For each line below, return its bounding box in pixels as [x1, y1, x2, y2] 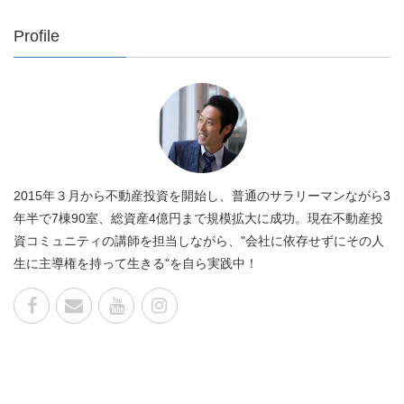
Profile [14, 27, 60, 46]
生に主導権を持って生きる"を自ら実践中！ [14, 255, 258, 271]
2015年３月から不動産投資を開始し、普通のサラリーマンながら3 [14, 188, 390, 203]
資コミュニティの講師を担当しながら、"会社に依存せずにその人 [14, 233, 384, 248]
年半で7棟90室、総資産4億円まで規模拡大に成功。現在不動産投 [14, 210, 383, 225]
